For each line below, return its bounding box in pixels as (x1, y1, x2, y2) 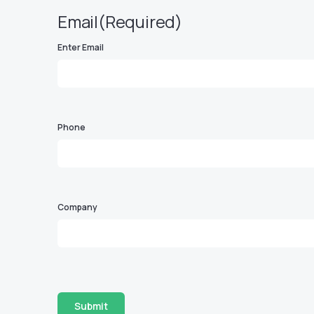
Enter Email (57, 41, 104, 53)
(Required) (98, 10, 182, 33)
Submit (74, 299, 108, 313)
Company (57, 201, 97, 213)
